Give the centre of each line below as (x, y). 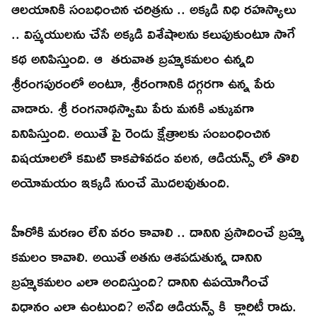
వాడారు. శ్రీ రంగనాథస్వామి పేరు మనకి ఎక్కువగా (133, 108)
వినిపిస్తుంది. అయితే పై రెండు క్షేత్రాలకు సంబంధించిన (141, 133)
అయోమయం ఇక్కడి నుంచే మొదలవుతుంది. (123, 182)
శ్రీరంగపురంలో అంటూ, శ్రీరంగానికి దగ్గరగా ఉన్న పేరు (143, 83)
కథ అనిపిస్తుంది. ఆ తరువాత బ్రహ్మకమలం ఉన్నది (133, 58)
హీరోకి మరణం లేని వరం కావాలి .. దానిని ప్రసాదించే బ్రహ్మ (158, 232)
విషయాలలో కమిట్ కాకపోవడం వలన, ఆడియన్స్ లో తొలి (155, 157)
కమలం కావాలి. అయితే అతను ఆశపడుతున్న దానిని (137, 257)
